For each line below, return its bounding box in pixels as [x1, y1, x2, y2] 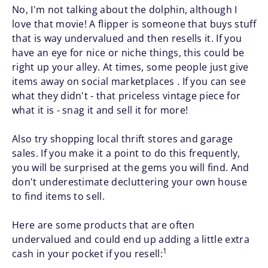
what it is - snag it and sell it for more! [12, 103, 188, 117]
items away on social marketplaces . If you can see [12, 75, 246, 89]
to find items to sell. [12, 190, 105, 203]
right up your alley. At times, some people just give [12, 60, 249, 74]
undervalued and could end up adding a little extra [12, 233, 250, 246]
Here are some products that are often [12, 218, 194, 232]
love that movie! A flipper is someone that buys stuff [12, 17, 256, 31]
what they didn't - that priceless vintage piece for [12, 89, 241, 103]
